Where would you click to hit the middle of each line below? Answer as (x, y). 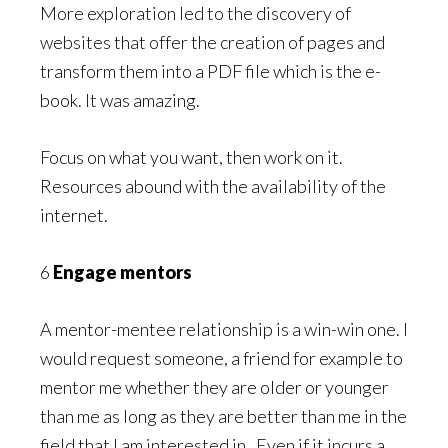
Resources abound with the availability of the (213, 185)
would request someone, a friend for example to (221, 357)
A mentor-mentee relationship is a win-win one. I (224, 328)
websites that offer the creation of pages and (212, 41)
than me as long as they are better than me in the (223, 415)
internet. (74, 214)
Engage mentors (122, 271)
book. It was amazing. (120, 99)
